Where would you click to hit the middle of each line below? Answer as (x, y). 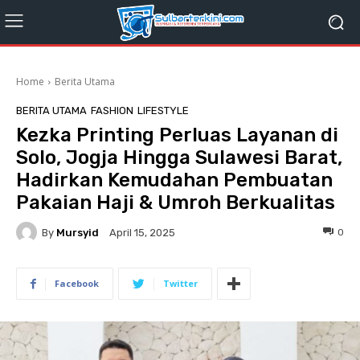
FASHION (112, 110)
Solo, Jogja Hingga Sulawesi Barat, (179, 157)
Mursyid (78, 232)
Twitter (180, 283)
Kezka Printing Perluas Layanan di (177, 135)
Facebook (77, 283)
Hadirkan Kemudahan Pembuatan (174, 180)
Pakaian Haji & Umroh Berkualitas (176, 202)
